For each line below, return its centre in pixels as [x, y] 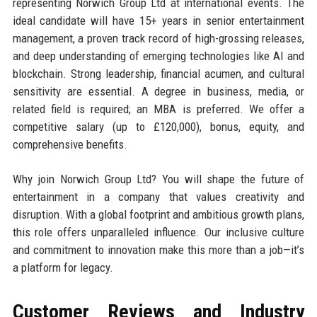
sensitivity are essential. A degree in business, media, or [158, 91]
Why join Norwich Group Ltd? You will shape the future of [158, 179]
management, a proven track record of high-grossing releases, [158, 38]
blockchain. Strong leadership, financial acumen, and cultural [158, 73]
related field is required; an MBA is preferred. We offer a [158, 109]
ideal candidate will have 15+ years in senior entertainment [158, 20]
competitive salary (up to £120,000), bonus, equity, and [158, 126]
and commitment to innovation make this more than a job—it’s [158, 249]
